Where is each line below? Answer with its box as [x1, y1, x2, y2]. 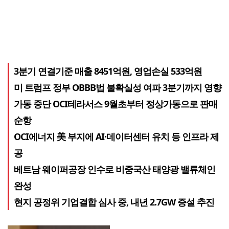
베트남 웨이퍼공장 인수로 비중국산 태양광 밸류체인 [14, 163, 215, 175]
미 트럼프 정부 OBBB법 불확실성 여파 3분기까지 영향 [14, 81, 221, 94]
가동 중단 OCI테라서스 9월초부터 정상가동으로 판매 [14, 97, 217, 110]
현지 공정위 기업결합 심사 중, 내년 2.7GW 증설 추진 [14, 195, 214, 208]
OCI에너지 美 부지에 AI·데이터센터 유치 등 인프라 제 [14, 130, 219, 143]
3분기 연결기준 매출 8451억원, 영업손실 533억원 [14, 64, 202, 77]
